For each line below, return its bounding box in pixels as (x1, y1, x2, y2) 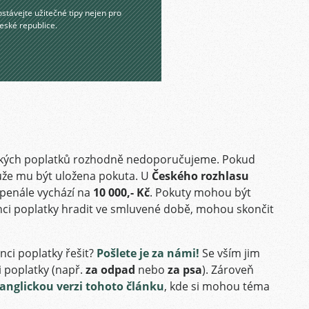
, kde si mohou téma (164, 279, 270, 294)
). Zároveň (202, 262, 254, 277)
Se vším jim (199, 246, 260, 261)
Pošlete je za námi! (97, 246, 199, 261)
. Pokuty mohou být (150, 185, 251, 200)
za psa (168, 262, 202, 277)
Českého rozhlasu (149, 168, 249, 183)
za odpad (86, 262, 135, 277)
